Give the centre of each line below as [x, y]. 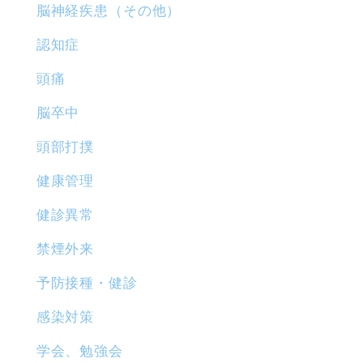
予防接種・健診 [87, 284]
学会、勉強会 [79, 352]
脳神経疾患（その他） [109, 11]
